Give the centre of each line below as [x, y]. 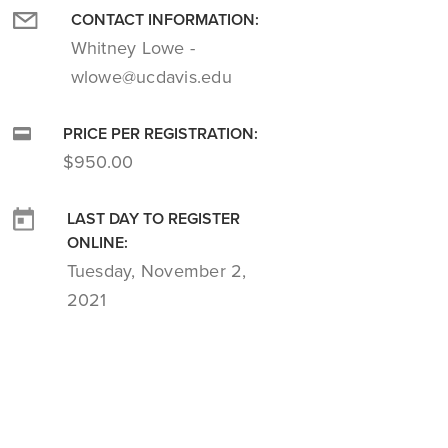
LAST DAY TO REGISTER [153, 218]
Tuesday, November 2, [156, 270]
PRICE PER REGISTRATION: [160, 133]
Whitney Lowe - [133, 47]
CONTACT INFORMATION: [164, 19]
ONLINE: [97, 242]
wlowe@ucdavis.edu [151, 76]
